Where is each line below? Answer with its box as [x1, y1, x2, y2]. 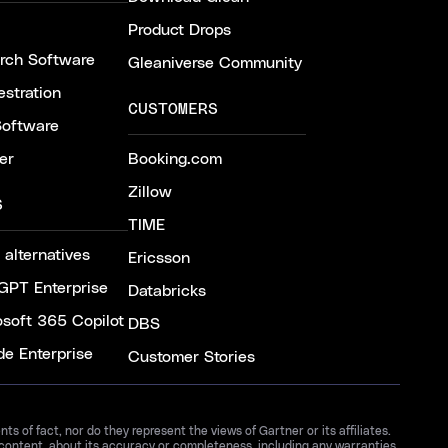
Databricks [128, 283, 206, 299]
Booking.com [128, 151, 222, 167]
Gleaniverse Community [128, 55, 302, 71]
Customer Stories [128, 349, 255, 365]
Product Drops [128, 22, 231, 38]
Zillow [128, 184, 172, 200]
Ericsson [128, 250, 190, 266]
